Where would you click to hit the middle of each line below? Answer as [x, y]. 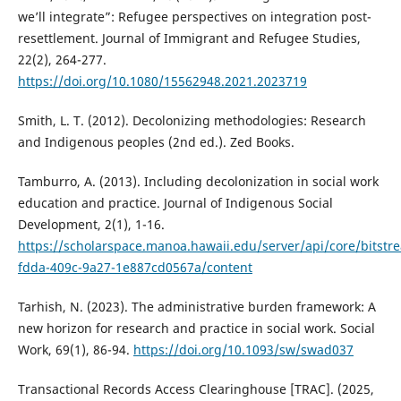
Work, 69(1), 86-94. [75, 349]
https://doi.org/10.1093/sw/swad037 [243, 349]
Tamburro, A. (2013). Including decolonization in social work [198, 181]
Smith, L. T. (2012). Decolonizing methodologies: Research [192, 120]
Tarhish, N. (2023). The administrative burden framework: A [196, 306]
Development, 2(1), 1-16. [91, 224]
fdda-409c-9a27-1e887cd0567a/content [135, 267]
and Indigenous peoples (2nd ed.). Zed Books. [156, 141]
